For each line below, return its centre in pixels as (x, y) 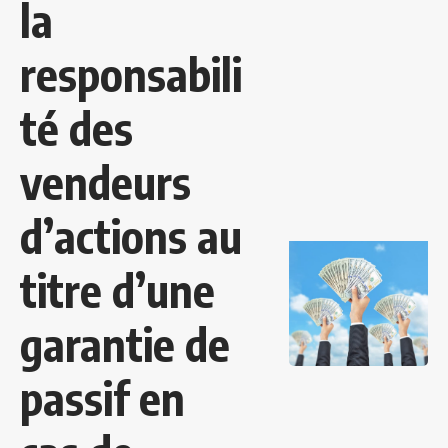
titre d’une (117, 290)
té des (76, 128)
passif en (102, 398)
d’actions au (131, 236)
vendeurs (105, 182)
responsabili (131, 74)
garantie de (125, 344)
